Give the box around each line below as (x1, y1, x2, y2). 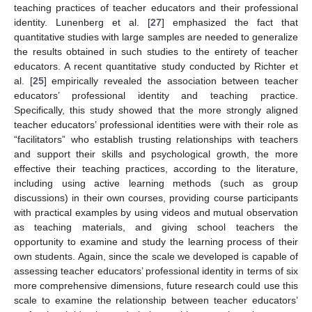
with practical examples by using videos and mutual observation (14, 206, 298, 218)
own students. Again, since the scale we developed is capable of (14, 250, 298, 262)
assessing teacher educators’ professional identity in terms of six (14, 265, 298, 276)
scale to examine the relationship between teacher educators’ (14, 294, 298, 306)
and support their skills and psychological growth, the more (14, 148, 298, 159)
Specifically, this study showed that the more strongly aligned (14, 104, 298, 116)
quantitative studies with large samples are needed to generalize (14, 31, 298, 42)
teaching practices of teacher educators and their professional (14, 1, 298, 13)
